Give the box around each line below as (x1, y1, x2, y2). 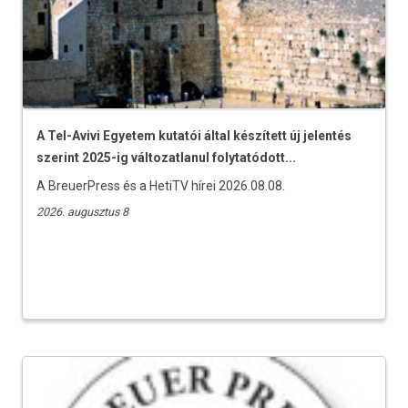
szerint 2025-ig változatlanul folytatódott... (36, 150, 296, 166)
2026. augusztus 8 (36, 205, 128, 219)
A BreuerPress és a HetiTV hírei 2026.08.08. (36, 178, 285, 194)
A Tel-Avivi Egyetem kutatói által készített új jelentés (36, 128, 352, 144)
